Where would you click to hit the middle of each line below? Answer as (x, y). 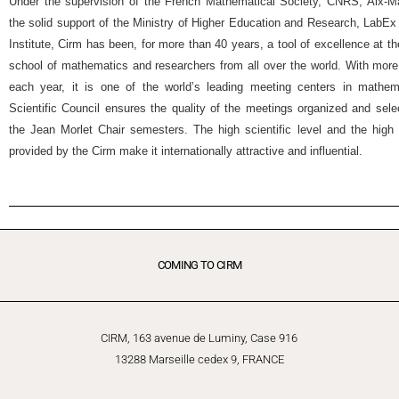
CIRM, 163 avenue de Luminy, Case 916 (199, 338)
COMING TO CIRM (199, 265)
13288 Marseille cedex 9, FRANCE (199, 359)
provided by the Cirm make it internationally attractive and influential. (186, 151)
